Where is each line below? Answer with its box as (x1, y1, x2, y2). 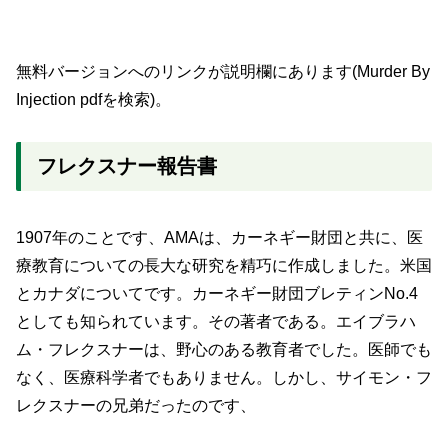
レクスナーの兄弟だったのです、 (16, 396, 256, 414)
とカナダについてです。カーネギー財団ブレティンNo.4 (16, 284, 418, 302)
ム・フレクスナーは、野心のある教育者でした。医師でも (16, 340, 432, 358)
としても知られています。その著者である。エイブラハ (16, 312, 416, 330)
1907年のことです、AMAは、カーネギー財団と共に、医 (16, 228, 423, 246)
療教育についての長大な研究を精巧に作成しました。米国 (16, 256, 432, 274)
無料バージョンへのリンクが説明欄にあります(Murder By (16, 62, 430, 80)
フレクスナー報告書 (37, 155, 217, 178)
